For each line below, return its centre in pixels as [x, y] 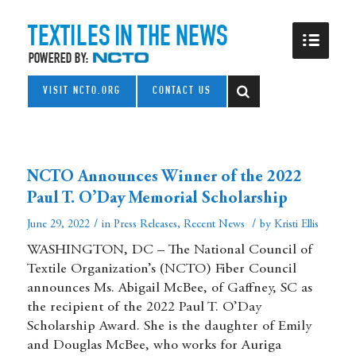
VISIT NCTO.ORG [81, 91]
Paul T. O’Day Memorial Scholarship [157, 199]
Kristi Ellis [296, 224]
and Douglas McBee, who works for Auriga [154, 346]
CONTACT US [182, 91]
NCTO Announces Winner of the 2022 [164, 178]
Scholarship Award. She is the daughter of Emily [169, 327]
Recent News [214, 224]
